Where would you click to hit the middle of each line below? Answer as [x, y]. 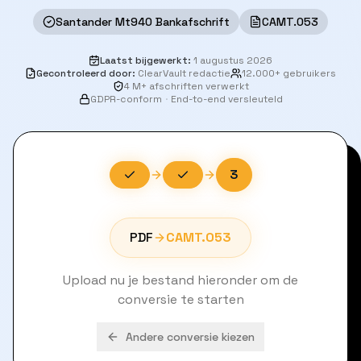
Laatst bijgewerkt [144, 60]
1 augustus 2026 [233, 60]
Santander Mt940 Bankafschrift [143, 22]
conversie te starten [180, 299]
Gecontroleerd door [84, 73]
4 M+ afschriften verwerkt [186, 86]
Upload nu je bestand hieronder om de [180, 280]
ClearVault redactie [184, 73]
